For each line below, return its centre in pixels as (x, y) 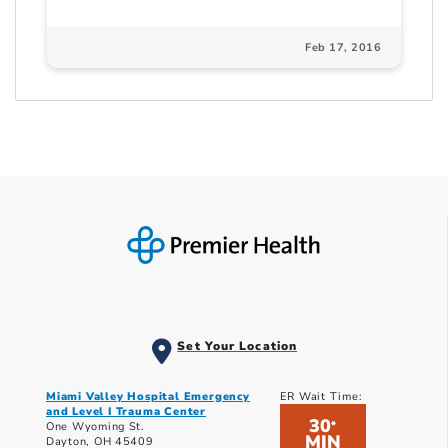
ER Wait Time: (321, 397)
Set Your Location (237, 346)
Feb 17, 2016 (343, 48)
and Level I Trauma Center (126, 412)
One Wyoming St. (95, 427)
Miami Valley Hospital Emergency (148, 397)
